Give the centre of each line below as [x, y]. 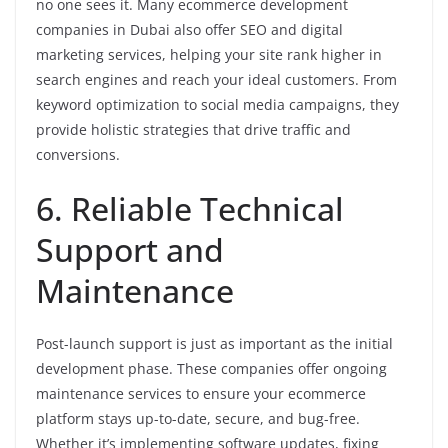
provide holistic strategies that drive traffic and [193, 129]
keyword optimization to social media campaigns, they [217, 104]
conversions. [78, 154]
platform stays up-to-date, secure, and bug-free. [198, 418]
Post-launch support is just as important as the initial [214, 343]
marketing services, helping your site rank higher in [209, 54]
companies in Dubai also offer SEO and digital [189, 29]
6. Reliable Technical [190, 208]
